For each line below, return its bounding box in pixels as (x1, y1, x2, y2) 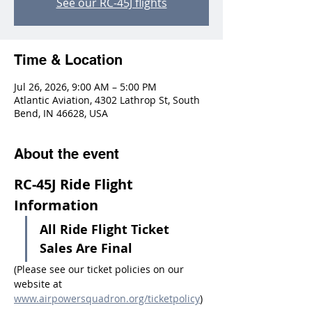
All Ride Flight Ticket (40, 221, 173, 238)
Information (14, 196, 98, 214)
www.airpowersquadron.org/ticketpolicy (14, 292, 200, 305)
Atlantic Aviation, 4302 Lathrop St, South (14, 93, 200, 107)
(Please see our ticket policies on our (14, 263, 187, 276)
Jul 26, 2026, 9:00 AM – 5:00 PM (14, 80, 157, 93)
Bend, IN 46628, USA (14, 107, 108, 120)
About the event (14, 146, 119, 162)
